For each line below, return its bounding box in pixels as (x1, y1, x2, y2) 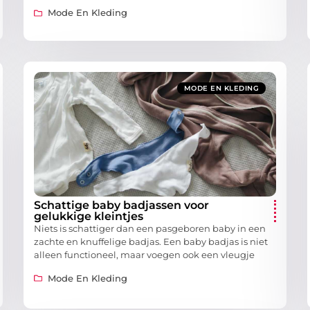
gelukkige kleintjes (34, 210, 143, 224)
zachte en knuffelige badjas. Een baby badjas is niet (34, 236, 268, 248)
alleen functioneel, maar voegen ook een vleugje (34, 249, 255, 261)
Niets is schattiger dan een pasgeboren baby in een (34, 223, 266, 235)
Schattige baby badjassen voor (34, 199, 209, 212)
